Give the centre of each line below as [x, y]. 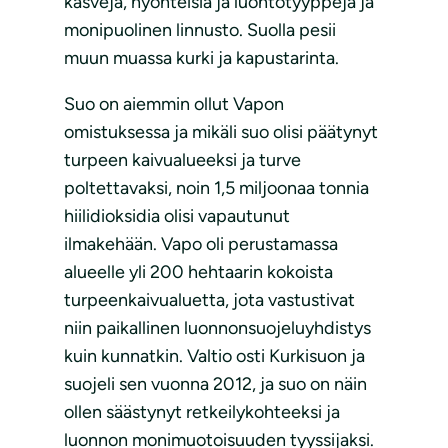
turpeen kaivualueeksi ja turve [182, 160]
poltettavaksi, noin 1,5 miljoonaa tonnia [216, 188]
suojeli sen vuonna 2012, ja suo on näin [215, 384]
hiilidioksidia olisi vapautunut [177, 216]
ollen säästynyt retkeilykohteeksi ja [202, 412]
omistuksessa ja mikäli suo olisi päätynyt [221, 132]
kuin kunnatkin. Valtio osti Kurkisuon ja [214, 356]
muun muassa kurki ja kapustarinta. [201, 58]
